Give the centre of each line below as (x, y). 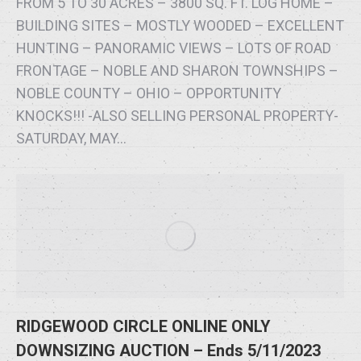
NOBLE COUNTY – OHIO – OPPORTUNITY (149, 93)
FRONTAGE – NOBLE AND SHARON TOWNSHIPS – (177, 71)
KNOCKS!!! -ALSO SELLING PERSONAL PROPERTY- (177, 116)
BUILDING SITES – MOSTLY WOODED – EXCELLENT (180, 26)
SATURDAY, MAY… (71, 139)
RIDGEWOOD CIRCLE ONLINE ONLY (143, 327)
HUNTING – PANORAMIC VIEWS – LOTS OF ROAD (174, 48)
